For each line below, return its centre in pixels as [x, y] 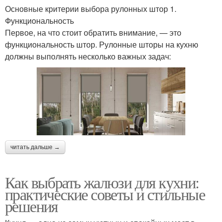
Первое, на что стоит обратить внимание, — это [93, 33]
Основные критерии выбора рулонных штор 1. [91, 9]
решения [31, 206]
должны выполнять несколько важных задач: [88, 56]
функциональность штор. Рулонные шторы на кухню [102, 45]
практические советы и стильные [105, 194]
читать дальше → [35, 147]
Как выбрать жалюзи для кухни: [102, 182]
